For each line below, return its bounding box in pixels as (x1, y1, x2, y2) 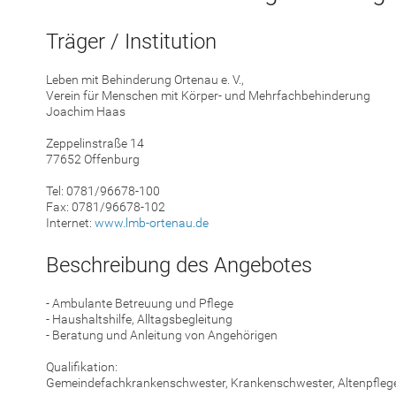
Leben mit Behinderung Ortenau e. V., (46, 72, 244, 88)
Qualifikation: (46, 359, 118, 374)
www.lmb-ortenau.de (95, 216, 209, 231)
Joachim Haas (46, 104, 126, 119)
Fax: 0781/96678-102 (46, 200, 165, 215)
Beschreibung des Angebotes (46, 252, 312, 278)
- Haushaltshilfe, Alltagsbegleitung (46, 311, 232, 326)
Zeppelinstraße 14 (46, 136, 144, 151)
